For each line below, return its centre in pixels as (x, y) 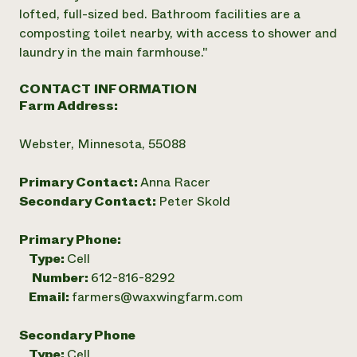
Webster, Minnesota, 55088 (102, 144)
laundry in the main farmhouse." (114, 52)
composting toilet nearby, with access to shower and (178, 33)
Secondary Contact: (89, 201)
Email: (45, 297)
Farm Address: (69, 106)
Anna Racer (175, 182)
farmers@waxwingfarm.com (157, 297)
